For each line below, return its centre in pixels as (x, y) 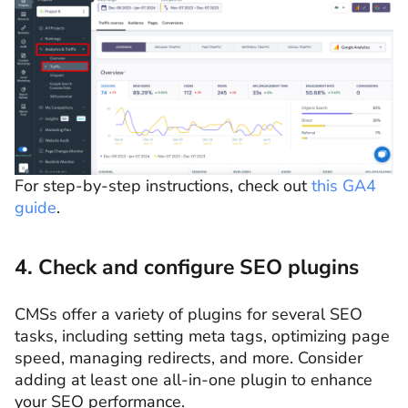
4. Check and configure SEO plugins (189, 268)
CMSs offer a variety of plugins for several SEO (189, 315)
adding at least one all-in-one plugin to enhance (194, 380)
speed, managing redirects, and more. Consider (189, 358)
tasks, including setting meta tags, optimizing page (202, 337)
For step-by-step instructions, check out (163, 186)
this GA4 (344, 186)
